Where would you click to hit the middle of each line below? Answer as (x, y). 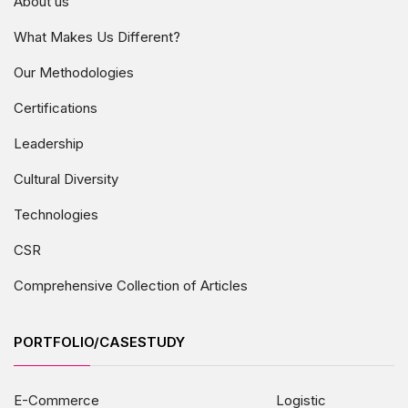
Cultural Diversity (66, 178)
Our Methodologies (74, 72)
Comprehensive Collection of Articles (131, 285)
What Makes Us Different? (97, 36)
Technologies (56, 214)
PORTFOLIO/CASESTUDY (99, 342)
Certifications (56, 107)
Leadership (49, 143)
